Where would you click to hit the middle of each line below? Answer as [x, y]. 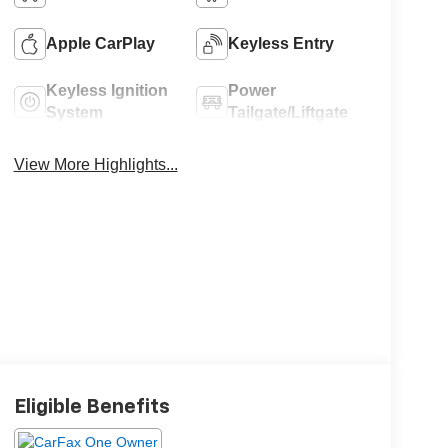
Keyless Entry [281, 44]
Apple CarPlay [100, 44]
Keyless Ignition [106, 91]
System [74, 113]
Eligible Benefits [91, 407]
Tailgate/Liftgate [288, 113]
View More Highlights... [95, 165]
